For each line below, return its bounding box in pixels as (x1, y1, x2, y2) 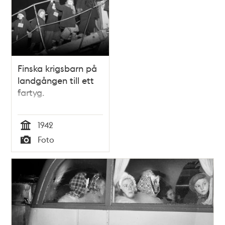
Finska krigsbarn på (18, 62, 97, 74)
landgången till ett (18, 74, 94, 86)
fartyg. (18, 86, 45, 98)
